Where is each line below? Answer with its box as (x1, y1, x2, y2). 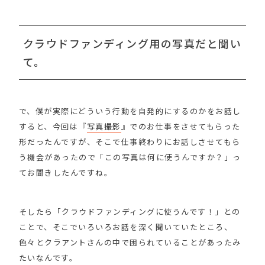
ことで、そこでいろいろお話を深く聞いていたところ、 (18, 221, 233, 232)
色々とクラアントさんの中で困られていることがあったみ (18, 236, 241, 248)
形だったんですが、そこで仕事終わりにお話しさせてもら (18, 135, 241, 147)
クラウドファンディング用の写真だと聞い (22, 35, 242, 51)
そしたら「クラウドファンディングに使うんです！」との (18, 205, 241, 217)
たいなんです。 (18, 251, 78, 263)
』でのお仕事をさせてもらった (121, 120, 241, 132)
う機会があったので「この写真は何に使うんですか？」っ (18, 151, 241, 163)
